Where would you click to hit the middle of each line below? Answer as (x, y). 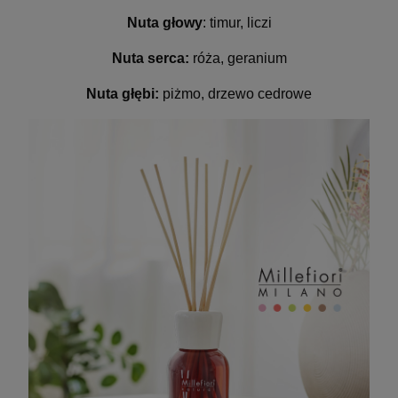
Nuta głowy (164, 22)
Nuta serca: (150, 58)
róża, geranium (238, 58)
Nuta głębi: (123, 93)
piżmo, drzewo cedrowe (235, 93)
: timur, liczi (237, 22)
